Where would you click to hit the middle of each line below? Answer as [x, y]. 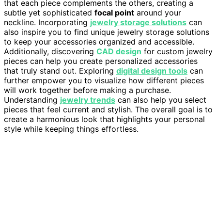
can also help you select [161, 100]
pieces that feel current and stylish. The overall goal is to [108, 109]
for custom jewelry [177, 51]
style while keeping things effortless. [71, 129]
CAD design [119, 51]
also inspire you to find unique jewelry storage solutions [107, 32]
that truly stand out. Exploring [60, 70]
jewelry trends [88, 100]
